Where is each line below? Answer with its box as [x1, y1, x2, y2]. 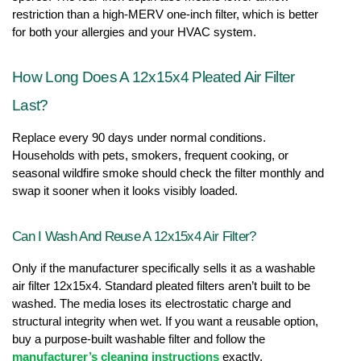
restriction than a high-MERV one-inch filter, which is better [12, 7, 318, 21]
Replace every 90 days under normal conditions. [12, 131, 266, 144]
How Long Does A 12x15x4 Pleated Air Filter [12, 68, 295, 85]
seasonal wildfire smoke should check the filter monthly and [12, 166, 324, 180]
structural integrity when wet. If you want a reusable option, [12, 314, 318, 328]
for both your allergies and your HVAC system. [12, 25, 256, 39]
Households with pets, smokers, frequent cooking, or [12, 148, 288, 162]
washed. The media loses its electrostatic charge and [12, 297, 291, 310]
